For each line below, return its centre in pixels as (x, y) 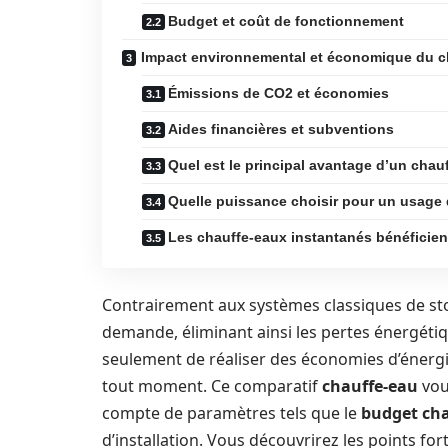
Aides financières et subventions (281, 129)
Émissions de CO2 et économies (278, 93)
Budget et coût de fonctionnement (286, 21)
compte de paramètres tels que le (231, 413)
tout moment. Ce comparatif (212, 386)
